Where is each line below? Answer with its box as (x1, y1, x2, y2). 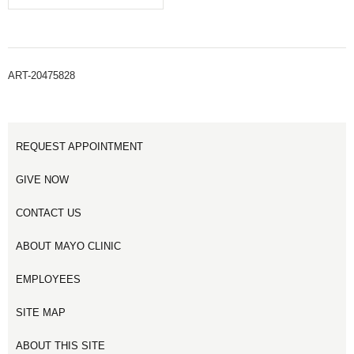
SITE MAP (16, 307, 66, 319)
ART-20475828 (8, 70, 75, 82)
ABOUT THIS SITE (16, 340, 105, 352)
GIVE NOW (16, 174, 69, 186)
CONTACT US (16, 207, 81, 220)
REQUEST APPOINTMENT (16, 141, 143, 153)
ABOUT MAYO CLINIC (16, 240, 121, 253)
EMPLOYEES (16, 273, 81, 286)
